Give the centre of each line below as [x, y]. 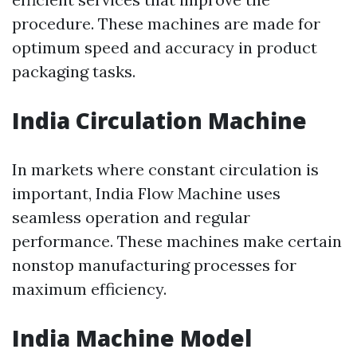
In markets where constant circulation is [165, 170]
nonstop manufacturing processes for [154, 265]
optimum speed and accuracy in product [165, 48]
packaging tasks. [74, 72]
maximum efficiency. [89, 289]
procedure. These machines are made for [166, 24]
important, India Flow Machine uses [146, 194]
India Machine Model [132, 338]
